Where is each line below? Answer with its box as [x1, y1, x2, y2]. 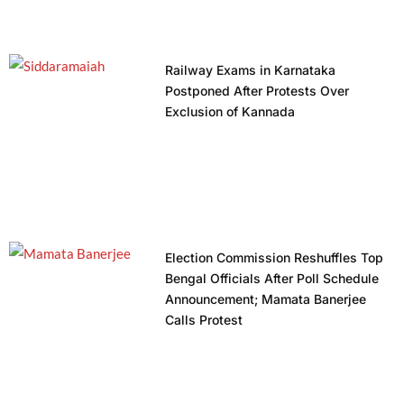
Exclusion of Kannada [164, 103, 295, 119]
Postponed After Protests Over [164, 82, 349, 98]
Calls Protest [164, 311, 243, 327]
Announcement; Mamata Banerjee [164, 290, 366, 307]
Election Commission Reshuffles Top [164, 249, 383, 265]
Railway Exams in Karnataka [164, 61, 335, 78]
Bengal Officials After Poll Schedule [164, 270, 379, 286]
